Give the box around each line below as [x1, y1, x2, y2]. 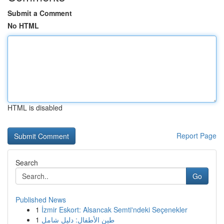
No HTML [7, 20, 39, 30]
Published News [15, 194, 66, 204]
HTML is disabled [7, 102, 62, 112]
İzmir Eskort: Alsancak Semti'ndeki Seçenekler [41, 204, 187, 214]
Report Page [176, 130, 216, 140]
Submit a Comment [7, 8, 72, 18]
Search [15, 157, 38, 167]
